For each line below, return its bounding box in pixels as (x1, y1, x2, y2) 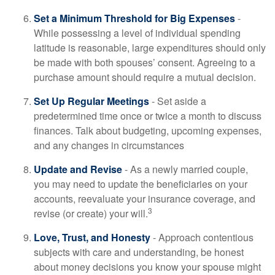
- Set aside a (149, 94, 206, 108)
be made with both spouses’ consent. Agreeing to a (34, 55, 255, 69)
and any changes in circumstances (34, 138, 184, 152)
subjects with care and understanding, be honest (34, 245, 244, 259)
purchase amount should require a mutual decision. (34, 70, 256, 84)
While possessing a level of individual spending (34, 26, 241, 40)
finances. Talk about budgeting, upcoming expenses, (34, 123, 261, 137)
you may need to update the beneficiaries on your (34, 177, 247, 191)
